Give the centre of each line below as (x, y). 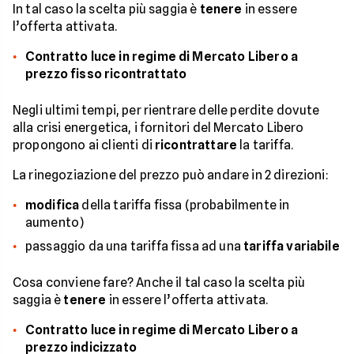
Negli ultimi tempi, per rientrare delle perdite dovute (166, 111)
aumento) (55, 223)
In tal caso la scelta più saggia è (106, 9)
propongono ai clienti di (84, 145)
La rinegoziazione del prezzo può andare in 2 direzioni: (171, 175)
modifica (53, 205)
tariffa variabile (292, 247)
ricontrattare (196, 145)
